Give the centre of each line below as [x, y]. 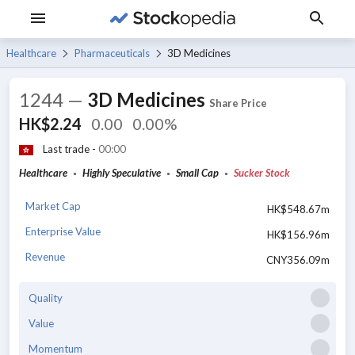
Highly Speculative [122, 173]
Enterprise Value [63, 231]
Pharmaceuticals [112, 53]
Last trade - [71, 149]
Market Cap [53, 206]
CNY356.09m [298, 260]
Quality [46, 298]
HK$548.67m [298, 209]
